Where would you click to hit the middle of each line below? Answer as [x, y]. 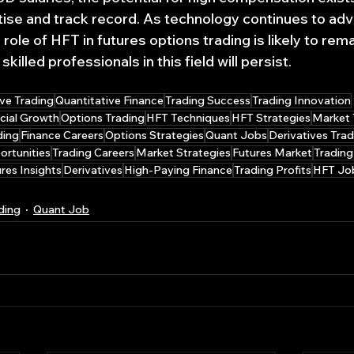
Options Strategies [154, 135]
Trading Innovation [301, 100]
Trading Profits [273, 170]
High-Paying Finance [178, 170]
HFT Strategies [271, 118]
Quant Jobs [236, 135]
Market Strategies [183, 153]
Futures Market [272, 153]
